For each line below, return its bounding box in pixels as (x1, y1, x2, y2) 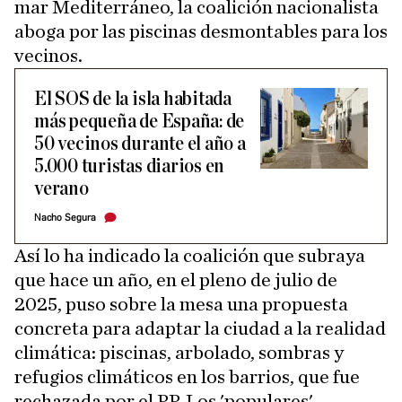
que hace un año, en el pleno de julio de (14, 270, 337, 291)
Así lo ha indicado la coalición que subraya (14, 246, 365, 267)
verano (34, 179, 89, 200)
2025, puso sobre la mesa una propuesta (14, 294, 348, 315)
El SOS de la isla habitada (34, 89, 232, 110)
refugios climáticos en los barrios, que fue (14, 367, 360, 388)
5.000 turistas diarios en (34, 156, 225, 178)
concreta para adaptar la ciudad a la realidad (14, 319, 386, 339)
